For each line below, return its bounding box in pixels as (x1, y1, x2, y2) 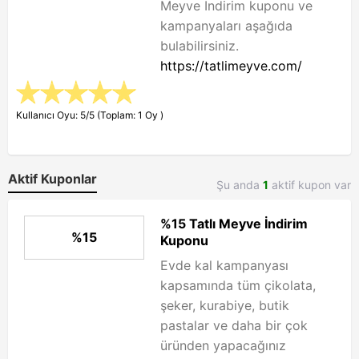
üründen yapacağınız (160, 337, 286, 353)
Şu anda (216, 178, 263, 192)
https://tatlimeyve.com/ (160, 58, 302, 74)
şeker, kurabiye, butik (160, 297, 289, 313)
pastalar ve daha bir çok (160, 317, 308, 333)
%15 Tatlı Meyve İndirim (160, 216, 308, 232)
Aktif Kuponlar (8, 171, 97, 187)
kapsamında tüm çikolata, (160, 277, 316, 293)
